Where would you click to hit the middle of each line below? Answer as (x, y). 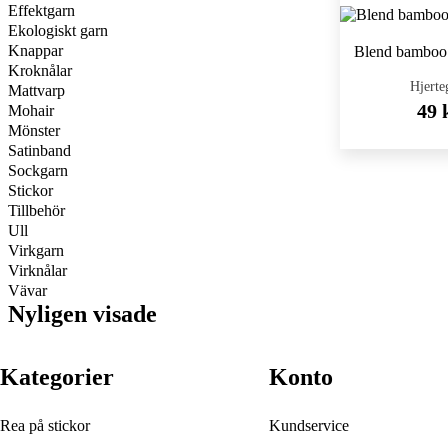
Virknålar (37, 270)
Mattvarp (36, 90)
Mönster (34, 130)
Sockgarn (38, 170)
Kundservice (308, 425)
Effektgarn (41, 10)
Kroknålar (40, 70)
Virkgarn (36, 250)
